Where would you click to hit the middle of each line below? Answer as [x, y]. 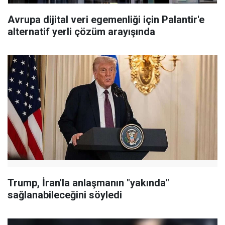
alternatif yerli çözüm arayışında [81, 32]
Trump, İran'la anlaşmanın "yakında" [88, 183]
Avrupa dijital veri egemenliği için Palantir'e [106, 20]
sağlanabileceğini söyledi [65, 195]
